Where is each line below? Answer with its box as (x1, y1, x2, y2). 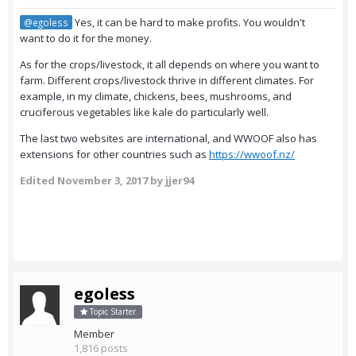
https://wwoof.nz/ (209, 147, 295, 162)
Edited (20, 173, 57, 188)
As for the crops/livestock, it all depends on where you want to (20, 57, 319, 72)
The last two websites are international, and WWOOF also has (20, 131, 317, 146)
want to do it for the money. (20, 31, 154, 46)
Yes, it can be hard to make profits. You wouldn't (72, 15, 305, 30)
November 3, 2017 (57, 173, 148, 188)
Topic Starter (87, 306, 136, 318)
